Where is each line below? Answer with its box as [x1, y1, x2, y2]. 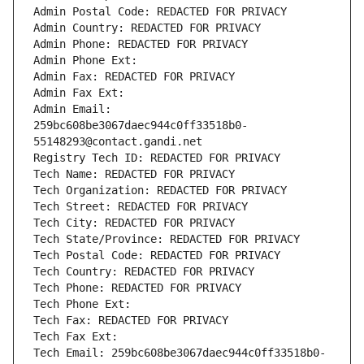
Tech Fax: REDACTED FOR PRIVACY [33, 314, 228, 327]
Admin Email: [33, 102, 111, 116]
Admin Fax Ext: [33, 86, 124, 100]
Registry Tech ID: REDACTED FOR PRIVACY [33, 151, 280, 165]
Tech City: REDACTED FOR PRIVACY [33, 216, 235, 230]
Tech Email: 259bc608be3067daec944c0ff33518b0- [33, 346, 326, 360]
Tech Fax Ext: [33, 330, 118, 344]
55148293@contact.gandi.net [33, 135, 202, 149]
